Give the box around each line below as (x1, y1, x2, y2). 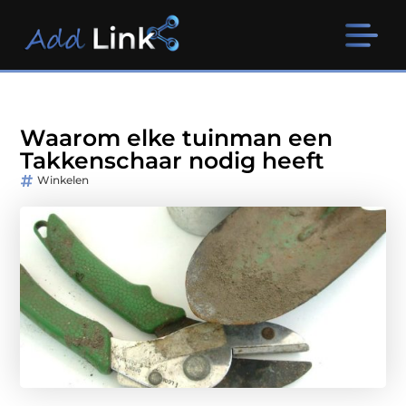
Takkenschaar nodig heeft (20, 147, 325, 175)
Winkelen (37, 173, 90, 188)
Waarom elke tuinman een (20, 124, 333, 152)
